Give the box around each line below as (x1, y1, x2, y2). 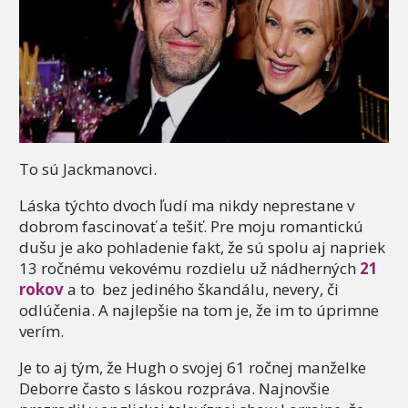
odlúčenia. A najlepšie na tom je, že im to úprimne (19, 300, 379, 321)
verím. (19, 321, 64, 342)
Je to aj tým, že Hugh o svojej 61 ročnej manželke (19, 357, 366, 378)
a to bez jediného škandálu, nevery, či (64, 279, 339, 300)
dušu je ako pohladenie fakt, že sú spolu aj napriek (19, 237, 385, 258)
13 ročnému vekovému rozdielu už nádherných (19, 258, 360, 279)
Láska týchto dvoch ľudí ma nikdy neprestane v (19, 195, 354, 216)
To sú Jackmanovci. (19, 158, 157, 179)
